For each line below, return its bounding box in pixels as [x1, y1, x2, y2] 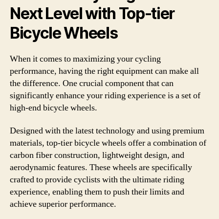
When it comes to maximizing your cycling [10, 53, 161, 65]
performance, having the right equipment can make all [10, 65, 199, 77]
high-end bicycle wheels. [10, 102, 97, 113]
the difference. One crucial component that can [10, 77, 174, 89]
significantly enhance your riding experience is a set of [10, 89, 200, 101]
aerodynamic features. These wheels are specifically [10, 162, 192, 173]
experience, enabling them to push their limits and [10, 186, 184, 197]
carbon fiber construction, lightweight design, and [10, 150, 184, 161]
